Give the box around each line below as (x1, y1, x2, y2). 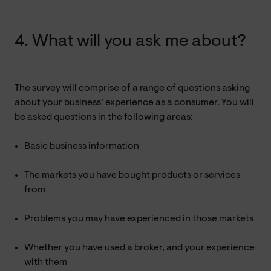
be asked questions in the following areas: (15, 112, 193, 122)
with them (24, 257, 67, 267)
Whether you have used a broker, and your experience (24, 243, 255, 253)
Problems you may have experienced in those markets (24, 214, 253, 224)
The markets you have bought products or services (24, 170, 240, 180)
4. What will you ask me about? (15, 33, 246, 50)
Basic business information (24, 141, 139, 151)
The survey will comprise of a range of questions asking (15, 83, 250, 93)
